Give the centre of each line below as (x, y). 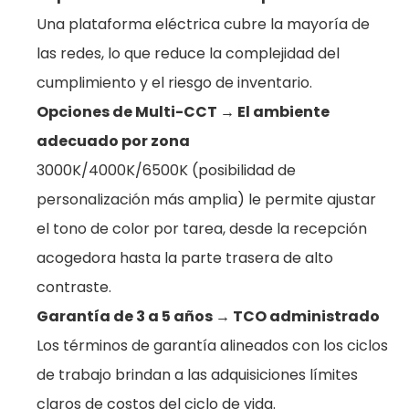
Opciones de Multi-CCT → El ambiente (183, 112)
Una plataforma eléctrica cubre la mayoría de (203, 24)
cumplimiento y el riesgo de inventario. (174, 83)
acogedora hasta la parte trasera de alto (185, 258)
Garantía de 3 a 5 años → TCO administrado (208, 316)
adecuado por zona (113, 141)
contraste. (74, 287)
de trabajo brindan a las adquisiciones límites (197, 375)
